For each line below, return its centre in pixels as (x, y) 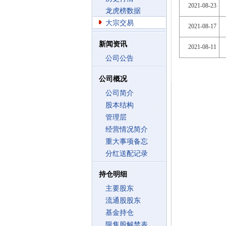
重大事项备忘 (127, 142)
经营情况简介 (127, 129)
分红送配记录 (127, 154)
